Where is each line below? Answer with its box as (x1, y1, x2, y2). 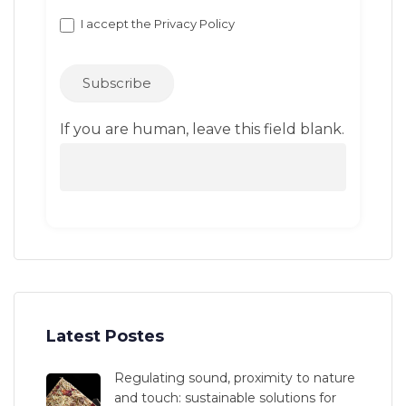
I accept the (78, 16, 154, 32)
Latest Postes (46, 325, 164, 346)
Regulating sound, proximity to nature (114, 369, 355, 386)
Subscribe (82, 73, 152, 92)
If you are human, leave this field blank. (60, 120, 344, 138)
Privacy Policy (154, 16, 235, 32)
